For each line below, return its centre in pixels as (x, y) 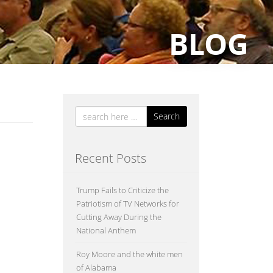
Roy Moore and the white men (129, 254)
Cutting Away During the (119, 217)
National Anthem (106, 230)
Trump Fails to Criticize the (122, 190)
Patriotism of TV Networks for (127, 204)
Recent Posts (110, 158)
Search (166, 116)
